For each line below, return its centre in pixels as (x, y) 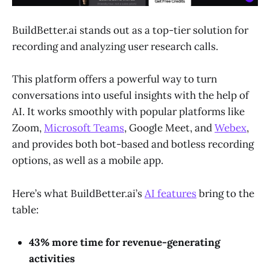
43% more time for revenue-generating (124, 242)
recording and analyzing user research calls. (115, 47)
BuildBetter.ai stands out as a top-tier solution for (130, 30)
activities (52, 258)
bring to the (225, 193)
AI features (171, 193)
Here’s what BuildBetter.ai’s (78, 193)
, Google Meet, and (169, 128)
